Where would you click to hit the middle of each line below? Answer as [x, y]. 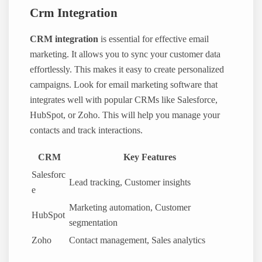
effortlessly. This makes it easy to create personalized [127, 70]
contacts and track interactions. [87, 131]
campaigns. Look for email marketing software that [124, 85]
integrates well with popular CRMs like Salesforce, [124, 100]
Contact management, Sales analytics [137, 240]
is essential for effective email [154, 39]
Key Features [149, 157]
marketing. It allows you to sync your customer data [125, 55]
